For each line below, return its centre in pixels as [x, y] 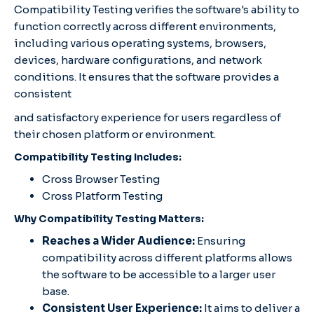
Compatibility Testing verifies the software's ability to [157, 9]
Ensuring [221, 240]
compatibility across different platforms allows [167, 257]
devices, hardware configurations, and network [138, 60]
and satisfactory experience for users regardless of [148, 117]
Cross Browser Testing [101, 179]
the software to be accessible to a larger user [159, 274]
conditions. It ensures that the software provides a [146, 76]
